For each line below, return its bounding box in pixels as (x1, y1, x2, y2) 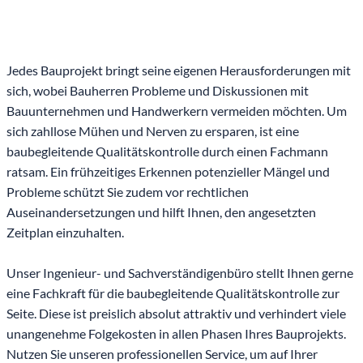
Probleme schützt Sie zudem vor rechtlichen (6, 184, 249, 200)
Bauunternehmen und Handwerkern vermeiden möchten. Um (6, 103, 347, 119)
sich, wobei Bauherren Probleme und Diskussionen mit (6, 83, 309, 99)
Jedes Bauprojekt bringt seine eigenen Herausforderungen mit (6, 62, 351, 79)
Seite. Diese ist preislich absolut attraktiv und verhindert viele (6, 305, 346, 322)
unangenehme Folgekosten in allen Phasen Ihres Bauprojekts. (6, 326, 346, 342)
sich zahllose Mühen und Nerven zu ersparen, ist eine (6, 123, 299, 139)
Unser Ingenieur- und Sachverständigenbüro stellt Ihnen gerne (6, 265, 353, 281)
